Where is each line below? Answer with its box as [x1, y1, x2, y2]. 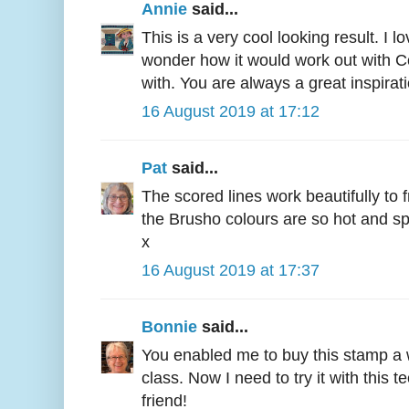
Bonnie [142, 317, 197, 336]
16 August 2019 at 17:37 [142, 260, 320, 279]
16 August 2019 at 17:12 [142, 101, 320, 121]
